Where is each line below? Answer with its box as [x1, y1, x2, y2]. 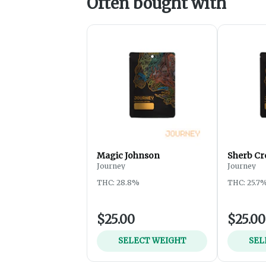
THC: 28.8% [97, 178, 140, 187]
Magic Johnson [97, 150, 160, 161]
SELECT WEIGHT [118, 235, 186, 246]
